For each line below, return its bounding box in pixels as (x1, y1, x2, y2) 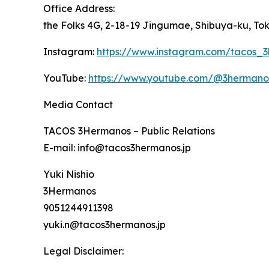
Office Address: (43, 2, 115, 15)
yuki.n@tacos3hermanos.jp (43, 219, 166, 231)
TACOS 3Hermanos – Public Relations (43, 125, 215, 138)
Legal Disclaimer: (43, 245, 124, 258)
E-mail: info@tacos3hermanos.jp (43, 142, 191, 154)
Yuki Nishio (43, 168, 94, 181)
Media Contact (43, 98, 113, 111)
